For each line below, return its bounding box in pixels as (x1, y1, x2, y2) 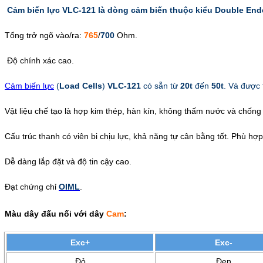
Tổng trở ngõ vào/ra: (5, 30, 84, 40)
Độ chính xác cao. (7, 55, 74, 65)
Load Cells (59, 80, 102, 90)
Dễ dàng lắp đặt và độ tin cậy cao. (5, 156, 131, 166)
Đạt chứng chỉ (5, 181, 59, 191)
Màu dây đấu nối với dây (5, 208, 106, 218)
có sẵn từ (141, 80, 180, 90)
